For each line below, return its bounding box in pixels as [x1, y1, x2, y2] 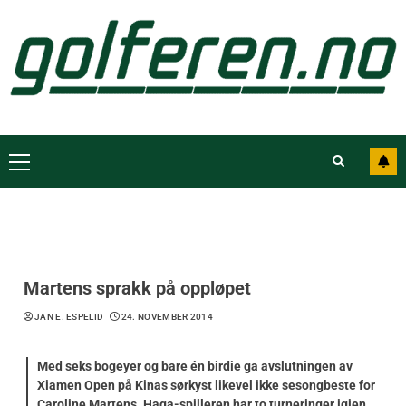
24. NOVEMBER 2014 [121, 311, 213, 322]
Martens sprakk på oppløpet [24, 276, 251, 299]
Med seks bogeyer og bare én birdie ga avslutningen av [37, 358, 353, 373]
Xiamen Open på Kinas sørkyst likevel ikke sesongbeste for [37, 377, 375, 392]
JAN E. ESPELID [34, 311, 104, 322]
